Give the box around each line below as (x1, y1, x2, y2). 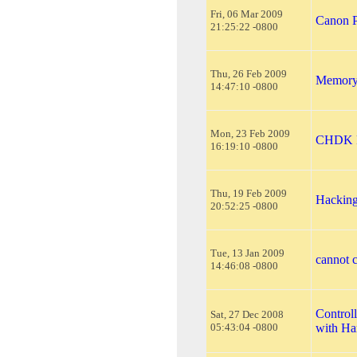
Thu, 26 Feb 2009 (210, 67, 287, 80)
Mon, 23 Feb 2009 (210, 127, 290, 139)
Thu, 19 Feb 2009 (210, 186, 287, 199)
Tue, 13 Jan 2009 (210, 246, 284, 259)
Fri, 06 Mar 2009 (210, 7, 283, 20)
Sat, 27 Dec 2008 (210, 308, 284, 320)
